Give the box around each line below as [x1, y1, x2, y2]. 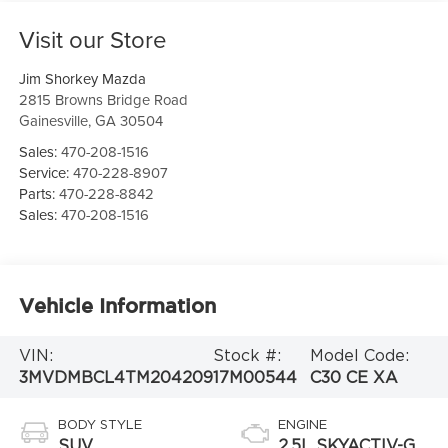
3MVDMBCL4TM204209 [18, 369, 213, 386]
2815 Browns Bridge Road [18, 89, 188, 111]
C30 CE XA [310, 369, 399, 386]
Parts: [18, 183, 59, 205]
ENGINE [278, 418, 327, 432]
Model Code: [310, 347, 410, 364]
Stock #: [212, 347, 281, 364]
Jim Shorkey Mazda [18, 68, 146, 90]
